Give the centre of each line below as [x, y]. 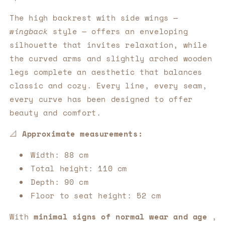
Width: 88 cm [60, 154]
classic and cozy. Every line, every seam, [108, 85]
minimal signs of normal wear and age [121, 216]
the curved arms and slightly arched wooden [111, 58]
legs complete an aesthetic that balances [106, 72]
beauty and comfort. [55, 112]
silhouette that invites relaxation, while [108, 44]
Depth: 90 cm [60, 182]
